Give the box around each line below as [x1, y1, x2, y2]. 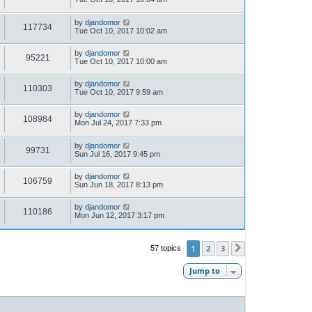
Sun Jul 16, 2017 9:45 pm [75, 149, 160, 158]
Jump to [189, 265, 220, 276]
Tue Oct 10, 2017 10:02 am [75, 26, 167, 35]
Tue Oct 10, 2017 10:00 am [75, 56, 167, 65]
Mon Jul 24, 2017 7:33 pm [75, 118, 162, 127]
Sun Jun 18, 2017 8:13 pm [75, 180, 163, 189]
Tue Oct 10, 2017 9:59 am [75, 88, 163, 97]
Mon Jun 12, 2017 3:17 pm [75, 211, 164, 220]
